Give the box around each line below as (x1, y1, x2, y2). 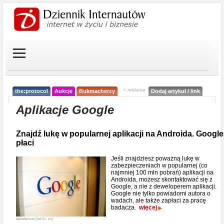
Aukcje (54, 88, 72, 94)
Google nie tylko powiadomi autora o (111, 190, 210, 197)
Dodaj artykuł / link (151, 88, 200, 94)
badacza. (111, 204, 139, 211)
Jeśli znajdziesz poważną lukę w (111, 155, 199, 162)
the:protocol (15, 88, 48, 94)
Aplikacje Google (16, 103, 114, 116)
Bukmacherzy (79, 88, 115, 94)
